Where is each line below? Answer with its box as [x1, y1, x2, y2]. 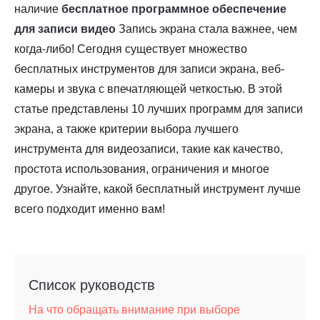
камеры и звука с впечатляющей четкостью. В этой [14, 83, 282, 95]
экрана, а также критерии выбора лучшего [14, 123, 239, 135]
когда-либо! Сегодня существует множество [14, 43, 247, 55]
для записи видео [14, 23, 116, 35]
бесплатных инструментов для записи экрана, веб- [14, 63, 284, 75]
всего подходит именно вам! [14, 203, 165, 215]
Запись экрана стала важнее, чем [116, 23, 297, 35]
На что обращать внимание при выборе [29, 304, 240, 316]
